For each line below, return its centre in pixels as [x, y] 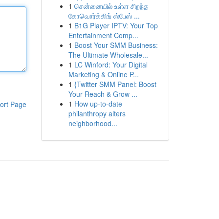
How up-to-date [98, 104]
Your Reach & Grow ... [103, 94]
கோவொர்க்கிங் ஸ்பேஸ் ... [104, 16]
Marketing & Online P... [103, 74]
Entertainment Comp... [103, 35]
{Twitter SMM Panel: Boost [115, 84]
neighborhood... [93, 123]
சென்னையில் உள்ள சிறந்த [111, 6]
